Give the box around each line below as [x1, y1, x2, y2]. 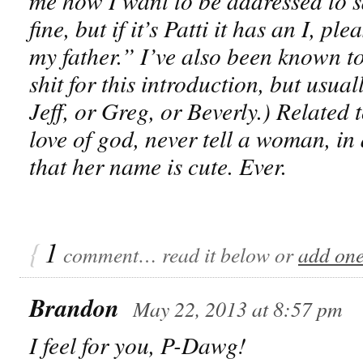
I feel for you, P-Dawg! [29, 328, 246, 361]
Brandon [29, 289, 119, 325]
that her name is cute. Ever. [29, 149, 287, 181]
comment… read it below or [58, 239, 298, 268]
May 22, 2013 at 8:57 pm [133, 293, 343, 322]
